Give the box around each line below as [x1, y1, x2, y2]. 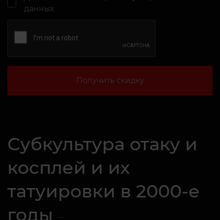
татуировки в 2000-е [7, 180, 200, 202]
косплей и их [7, 157, 130, 178]
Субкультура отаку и [7, 133, 197, 155]
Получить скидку [76, 76, 144, 85]
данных [24, 4, 55, 13]
